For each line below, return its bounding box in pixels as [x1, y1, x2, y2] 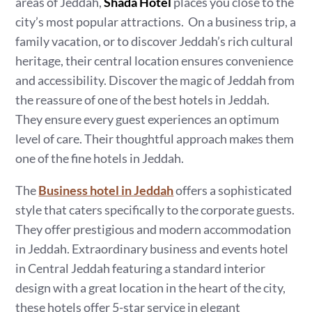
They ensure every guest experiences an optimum [15, 111, 280, 127]
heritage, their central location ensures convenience [15, 53, 294, 68]
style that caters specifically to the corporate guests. [15, 202, 295, 217]
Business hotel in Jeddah [38, 182, 174, 198]
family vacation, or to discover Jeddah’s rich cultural [15, 33, 294, 49]
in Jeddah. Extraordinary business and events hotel [15, 241, 289, 256]
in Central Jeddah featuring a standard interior [15, 260, 266, 276]
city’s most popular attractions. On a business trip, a [15, 14, 297, 29]
